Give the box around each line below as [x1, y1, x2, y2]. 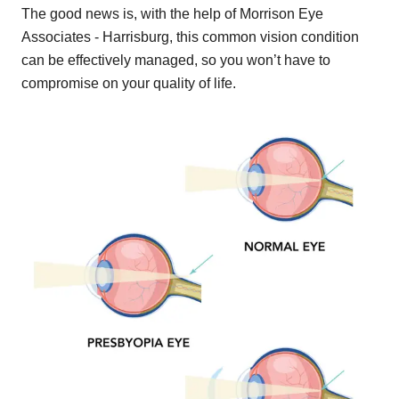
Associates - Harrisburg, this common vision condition [21, 28, 359, 45]
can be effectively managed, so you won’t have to [21, 52, 330, 68]
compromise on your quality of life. [21, 75, 236, 91]
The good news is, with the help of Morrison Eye [21, 5, 323, 21]
